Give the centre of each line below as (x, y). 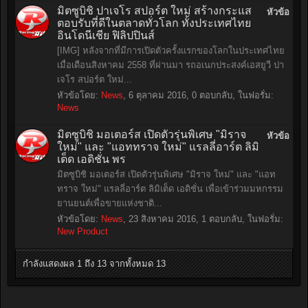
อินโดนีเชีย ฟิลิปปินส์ (106, 35)
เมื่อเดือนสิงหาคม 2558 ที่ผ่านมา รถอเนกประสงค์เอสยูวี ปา (170, 65)
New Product (82, 231)
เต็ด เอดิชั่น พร (91, 159)
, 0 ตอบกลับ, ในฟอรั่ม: (230, 95)
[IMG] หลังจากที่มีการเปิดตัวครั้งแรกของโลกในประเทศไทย (171, 51)
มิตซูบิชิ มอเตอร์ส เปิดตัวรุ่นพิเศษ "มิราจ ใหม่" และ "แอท (166, 174)
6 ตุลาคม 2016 (157, 95)
